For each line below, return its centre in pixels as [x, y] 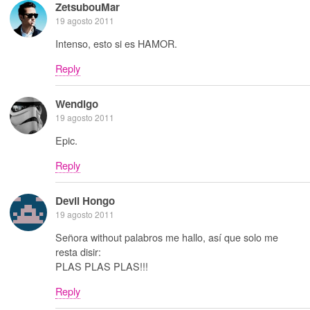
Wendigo [77, 103]
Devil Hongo [85, 201]
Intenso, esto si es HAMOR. [116, 44]
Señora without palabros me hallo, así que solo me [167, 237]
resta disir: [78, 252]
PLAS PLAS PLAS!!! [102, 266]
